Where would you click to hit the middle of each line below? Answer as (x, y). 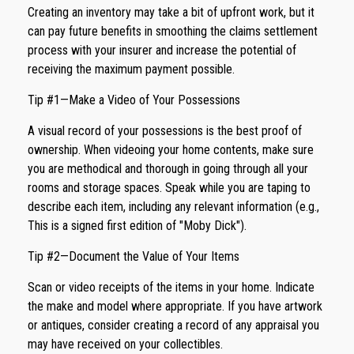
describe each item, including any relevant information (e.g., (173, 207)
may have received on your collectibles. (125, 345)
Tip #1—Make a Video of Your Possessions (134, 100)
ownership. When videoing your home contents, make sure (171, 150)
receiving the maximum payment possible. (131, 70)
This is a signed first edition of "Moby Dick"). (137, 226)
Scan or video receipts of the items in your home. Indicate (171, 288)
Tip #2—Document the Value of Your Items (134, 257)
